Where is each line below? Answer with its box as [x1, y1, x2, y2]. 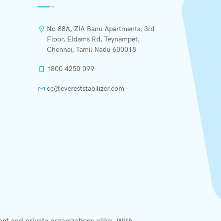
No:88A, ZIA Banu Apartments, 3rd [47, 25, 154, 33]
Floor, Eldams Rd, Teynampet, [47, 35, 140, 43]
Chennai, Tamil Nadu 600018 [47, 45, 136, 54]
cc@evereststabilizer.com [47, 84, 124, 93]
